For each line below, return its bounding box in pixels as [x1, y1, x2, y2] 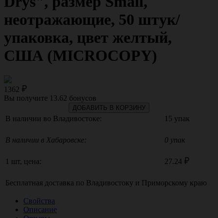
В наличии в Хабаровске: [5, 135, 87, 144]
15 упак [164, 114, 190, 123]
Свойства [23, 196, 55, 205]
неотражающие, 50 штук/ [4, 11, 180, 29]
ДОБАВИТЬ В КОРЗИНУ [73, 104, 145, 111]
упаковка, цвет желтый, [4, 29, 172, 47]
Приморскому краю [142, 178, 207, 187]
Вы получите [4, 93, 50, 102]
